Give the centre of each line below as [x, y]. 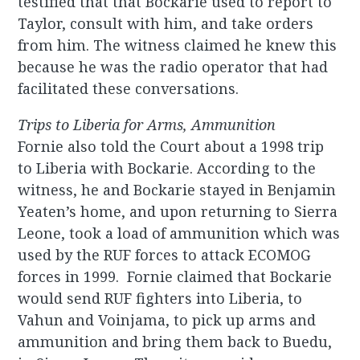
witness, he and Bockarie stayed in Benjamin [177, 189]
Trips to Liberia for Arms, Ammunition [147, 124]
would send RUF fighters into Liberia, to [160, 298]
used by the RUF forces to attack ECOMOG [165, 254]
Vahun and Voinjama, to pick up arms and [167, 319]
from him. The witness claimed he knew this [178, 45]
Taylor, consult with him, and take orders [166, 23]
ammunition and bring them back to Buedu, [175, 341]
